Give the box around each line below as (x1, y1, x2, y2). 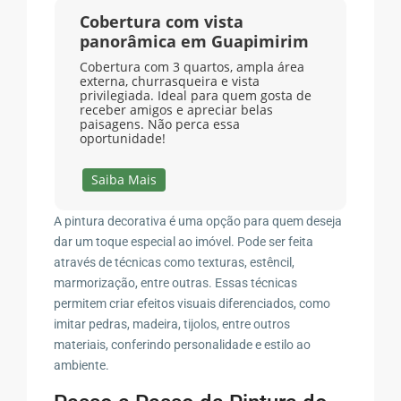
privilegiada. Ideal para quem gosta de (79, 86, 311, 104)
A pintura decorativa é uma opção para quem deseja (54, 213, 343, 228)
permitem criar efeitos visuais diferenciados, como (54, 295, 331, 311)
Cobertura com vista (79, 10, 243, 32)
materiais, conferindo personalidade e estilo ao (54, 337, 311, 352)
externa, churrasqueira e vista (79, 72, 260, 90)
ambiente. (54, 357, 110, 372)
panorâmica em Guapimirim (79, 30, 309, 52)
